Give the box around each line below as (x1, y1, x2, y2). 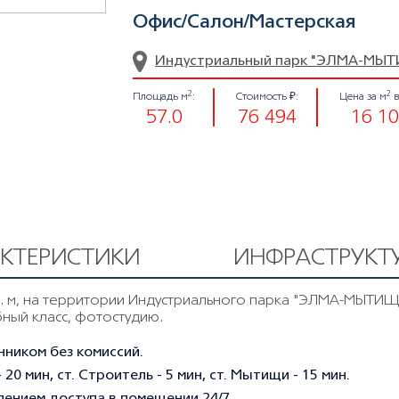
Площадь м (133, 92, 188, 102)
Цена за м (339, 92, 387, 102)
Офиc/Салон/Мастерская (133, 14, 355, 31)
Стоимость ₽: (236, 92, 298, 102)
